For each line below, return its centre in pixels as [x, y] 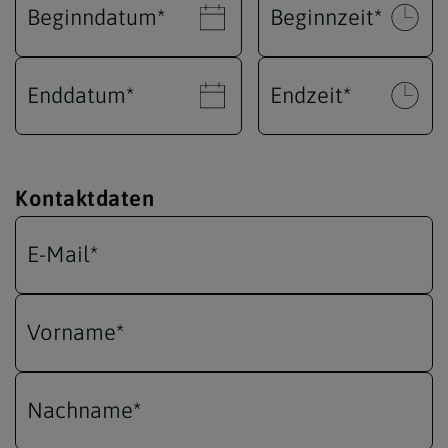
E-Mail [58, 254]
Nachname [80, 410]
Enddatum [76, 95]
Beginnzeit [322, 17]
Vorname [71, 332]
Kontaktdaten [84, 197]
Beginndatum [92, 17]
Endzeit [306, 95]
